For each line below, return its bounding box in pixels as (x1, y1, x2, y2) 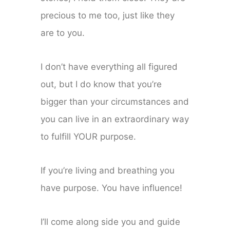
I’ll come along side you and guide (41, 217, 181, 227)
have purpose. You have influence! (41, 183, 183, 194)
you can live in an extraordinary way (41, 114, 189, 125)
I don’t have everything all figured (41, 62, 178, 72)
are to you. (41, 28, 85, 39)
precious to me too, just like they (41, 10, 175, 21)
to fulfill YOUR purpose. (41, 131, 137, 142)
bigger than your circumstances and (41, 97, 189, 107)
